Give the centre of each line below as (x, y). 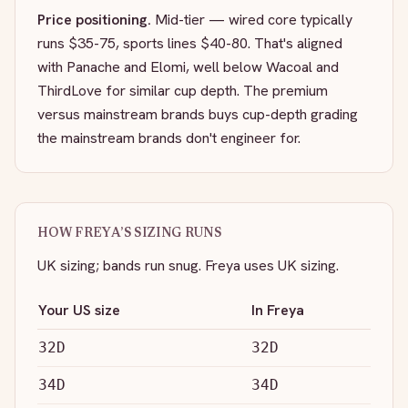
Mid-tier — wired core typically (254, 20)
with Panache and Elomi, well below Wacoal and (188, 67)
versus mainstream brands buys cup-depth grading (198, 114)
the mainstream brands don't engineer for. (169, 138)
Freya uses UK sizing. (270, 265)
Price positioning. (96, 20)
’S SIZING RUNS (171, 234)
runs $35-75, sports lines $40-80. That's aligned (190, 43)
